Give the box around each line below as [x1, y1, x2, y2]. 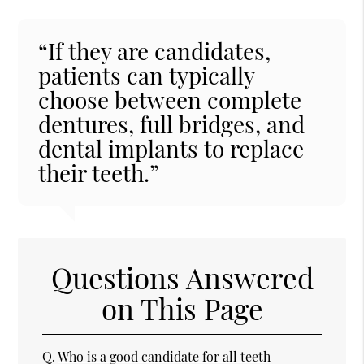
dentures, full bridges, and [38, 108, 305, 139]
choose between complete [38, 84, 302, 115]
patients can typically [38, 59, 255, 90]
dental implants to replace [38, 132, 305, 163]
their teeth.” [38, 157, 160, 188]
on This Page [101, 288, 263, 327]
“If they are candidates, [38, 35, 271, 66]
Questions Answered [50, 258, 314, 297]
